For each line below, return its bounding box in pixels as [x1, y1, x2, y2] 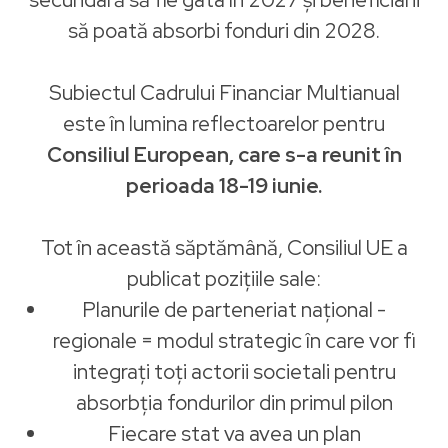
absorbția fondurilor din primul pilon [75, 389, 393, 416]
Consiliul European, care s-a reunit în [46, 141, 402, 168]
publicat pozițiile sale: [127, 265, 321, 292]
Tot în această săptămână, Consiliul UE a [40, 234, 408, 261]
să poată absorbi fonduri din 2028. [68, 17, 380, 44]
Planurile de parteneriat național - [82, 296, 386, 323]
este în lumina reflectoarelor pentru [63, 110, 385, 137]
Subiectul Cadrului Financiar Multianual [48, 79, 400, 106]
